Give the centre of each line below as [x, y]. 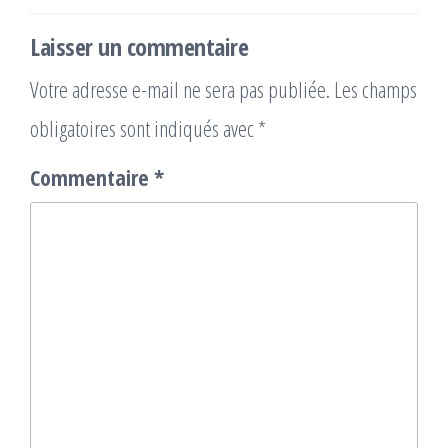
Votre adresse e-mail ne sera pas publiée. [180, 89]
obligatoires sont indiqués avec [144, 128]
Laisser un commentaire [139, 47]
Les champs [375, 89]
